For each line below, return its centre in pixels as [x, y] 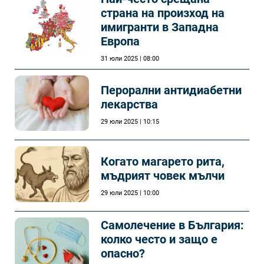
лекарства [129, 105]
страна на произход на [163, 13]
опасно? [123, 254]
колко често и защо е [159, 240]
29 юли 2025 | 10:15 [130, 122]
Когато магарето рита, [163, 161]
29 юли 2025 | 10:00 [130, 193]
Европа [120, 41]
